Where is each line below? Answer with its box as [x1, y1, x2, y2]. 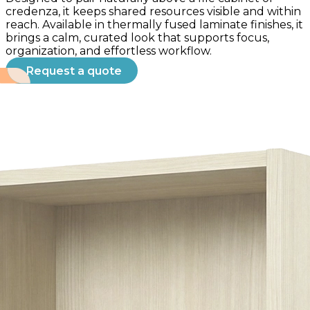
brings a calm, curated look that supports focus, [6, 31, 269, 44]
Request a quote [26, 64, 122, 77]
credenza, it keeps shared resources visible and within [6, 5, 301, 18]
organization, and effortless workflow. [6, 44, 212, 57]
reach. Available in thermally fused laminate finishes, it [6, 18, 303, 31]
